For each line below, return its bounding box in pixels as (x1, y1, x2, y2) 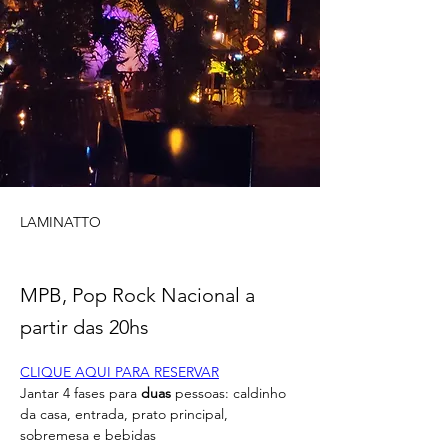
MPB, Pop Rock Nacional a (20, 282, 255, 307)
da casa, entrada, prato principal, (20, 404, 232, 423)
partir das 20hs (20, 314, 149, 339)
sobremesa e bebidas (20, 425, 160, 444)
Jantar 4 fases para (20, 383, 141, 402)
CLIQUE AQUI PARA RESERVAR (20, 362, 219, 381)
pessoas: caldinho (171, 383, 290, 402)
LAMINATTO (20, 212, 101, 231)
